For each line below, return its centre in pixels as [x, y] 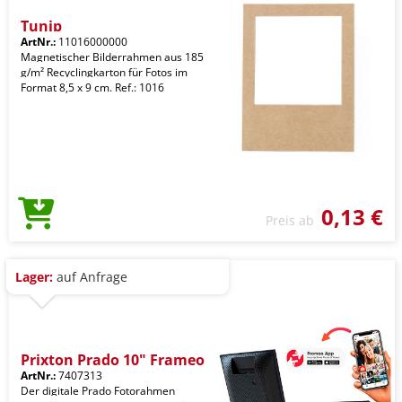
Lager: [34, 277]
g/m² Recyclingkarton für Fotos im [104, 72]
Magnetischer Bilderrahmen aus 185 [112, 57]
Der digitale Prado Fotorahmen [98, 391]
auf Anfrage [90, 277]
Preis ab [293, 220]
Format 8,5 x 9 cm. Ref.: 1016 [92, 87]
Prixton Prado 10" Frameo [113, 360]
